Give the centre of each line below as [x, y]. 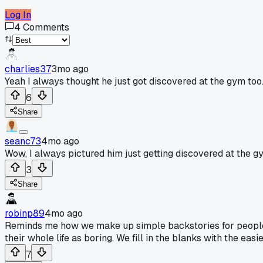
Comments [46, 27]
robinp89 [25, 213]
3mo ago [70, 69]
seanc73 [23, 141]
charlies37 [28, 69]
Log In [18, 15]
